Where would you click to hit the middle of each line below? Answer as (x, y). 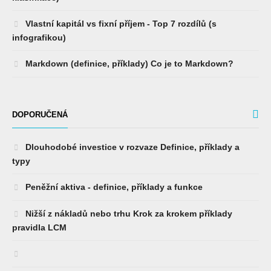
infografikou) (39, 37)
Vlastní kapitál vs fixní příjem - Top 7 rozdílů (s (120, 23)
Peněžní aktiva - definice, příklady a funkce (113, 187)
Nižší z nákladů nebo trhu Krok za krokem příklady (128, 213)
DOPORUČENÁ (40, 114)
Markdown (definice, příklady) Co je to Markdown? (128, 63)
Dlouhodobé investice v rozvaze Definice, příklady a (131, 147)
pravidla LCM (39, 227)
